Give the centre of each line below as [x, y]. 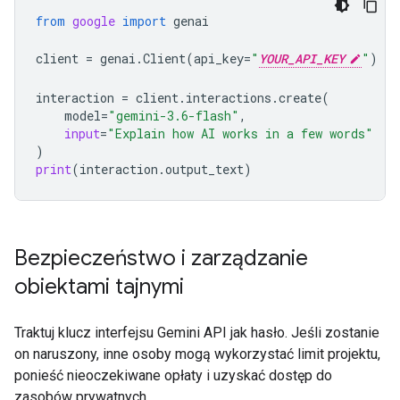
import [144, 21]
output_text [204, 169]
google [94, 21]
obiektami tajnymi [99, 287]
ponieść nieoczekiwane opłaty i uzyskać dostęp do [173, 375]
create [300, 98]
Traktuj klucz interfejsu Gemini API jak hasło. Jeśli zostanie [197, 333]
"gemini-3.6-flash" [174, 116]
